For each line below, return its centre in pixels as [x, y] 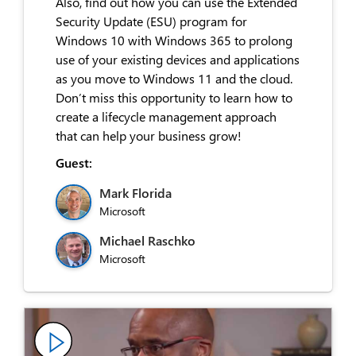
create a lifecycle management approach [166, 116]
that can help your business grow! [149, 135]
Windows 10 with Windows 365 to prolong [174, 40]
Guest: [74, 162]
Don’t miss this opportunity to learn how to [174, 97]
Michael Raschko [147, 240]
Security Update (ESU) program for [151, 21]
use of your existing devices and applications [178, 59]
